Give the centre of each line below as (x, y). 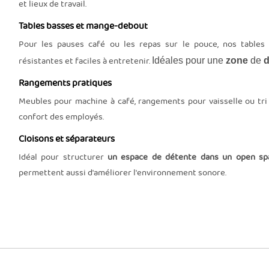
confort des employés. (61, 117)
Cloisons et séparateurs (66, 139)
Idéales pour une (189, 60)
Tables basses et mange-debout (83, 26)
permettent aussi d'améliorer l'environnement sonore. (122, 173)
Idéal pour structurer (63, 157)
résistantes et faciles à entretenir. (85, 61)
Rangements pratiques (65, 83)
